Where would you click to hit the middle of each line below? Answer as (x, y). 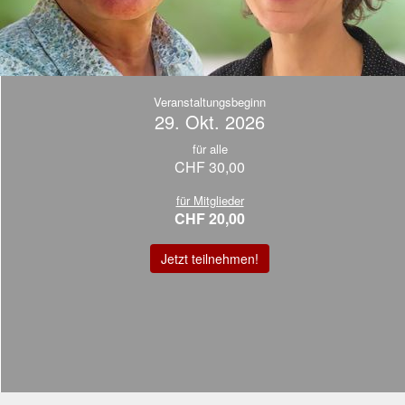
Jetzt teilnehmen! (210, 259)
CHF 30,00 (210, 167)
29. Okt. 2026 (210, 122)
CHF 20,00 (210, 218)
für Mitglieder (210, 200)
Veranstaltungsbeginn (210, 102)
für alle (210, 149)
